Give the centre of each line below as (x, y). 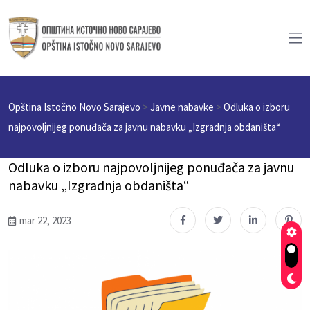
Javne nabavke (182, 107)
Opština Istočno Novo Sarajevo (74, 107)
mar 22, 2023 (45, 220)
